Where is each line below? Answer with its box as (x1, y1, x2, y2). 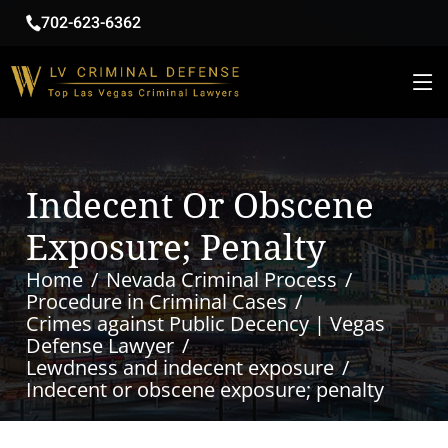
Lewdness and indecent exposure (26, 354, 335, 381)
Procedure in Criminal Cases (26, 288, 288, 315)
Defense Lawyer (26, 332, 175, 359)
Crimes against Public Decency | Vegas (26, 310, 386, 337)
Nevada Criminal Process (106, 266, 338, 293)
